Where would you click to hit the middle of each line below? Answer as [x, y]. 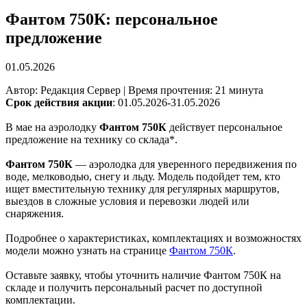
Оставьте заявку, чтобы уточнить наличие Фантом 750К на [143, 275]
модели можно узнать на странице [87, 250]
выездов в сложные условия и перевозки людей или [127, 201]
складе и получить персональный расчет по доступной [134, 287]
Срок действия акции [59, 102]
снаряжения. [35, 213]
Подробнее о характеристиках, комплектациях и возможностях [153, 238]
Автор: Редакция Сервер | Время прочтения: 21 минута [134, 90]
